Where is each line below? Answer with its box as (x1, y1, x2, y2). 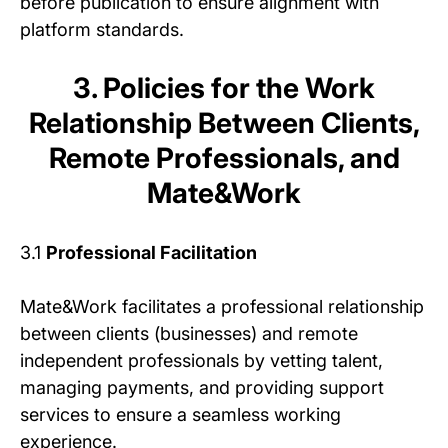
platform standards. (20, 19, 184, 41)
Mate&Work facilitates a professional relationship (20, 296, 424, 318)
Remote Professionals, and (48, 141, 400, 176)
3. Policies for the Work (73, 71, 375, 106)
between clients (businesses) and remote (20, 323, 358, 345)
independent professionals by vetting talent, (20, 350, 383, 372)
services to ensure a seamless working (20, 404, 341, 426)
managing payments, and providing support (20, 377, 384, 399)
